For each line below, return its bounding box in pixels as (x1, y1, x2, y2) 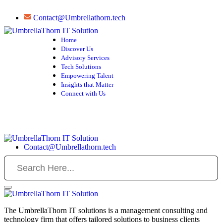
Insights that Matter (61, 81, 113, 88)
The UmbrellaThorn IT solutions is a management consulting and (4, 206, 208, 215)
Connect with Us (61, 90, 106, 97)
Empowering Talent (61, 72, 113, 79)
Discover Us (61, 45, 93, 53)
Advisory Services (61, 54, 110, 61)
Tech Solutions (61, 63, 101, 70)
